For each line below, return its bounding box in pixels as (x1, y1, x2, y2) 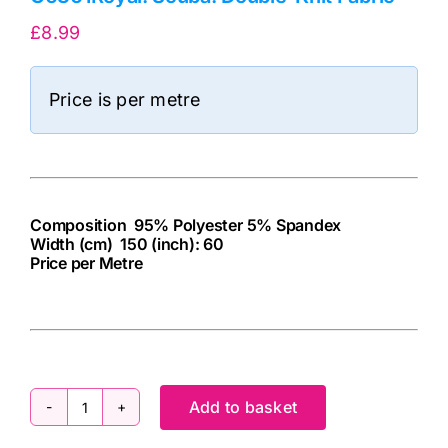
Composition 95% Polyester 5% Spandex (30, 214, 342, 235)
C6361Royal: (83, 409, 192, 431)
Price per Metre (30, 252, 143, 273)
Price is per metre (48, 88, 201, 110)
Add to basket (189, 396, 298, 417)
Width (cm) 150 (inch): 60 (30, 233, 224, 254)
